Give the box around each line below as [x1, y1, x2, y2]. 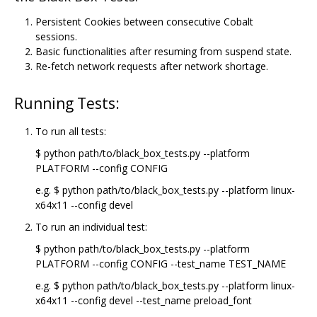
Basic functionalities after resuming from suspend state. [35, 45, 292, 59]
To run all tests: [35, 125, 106, 139]
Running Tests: [14, 93, 120, 114]
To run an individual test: [35, 220, 147, 234]
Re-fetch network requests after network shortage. [35, 59, 268, 74]
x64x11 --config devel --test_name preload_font [35, 294, 252, 308]
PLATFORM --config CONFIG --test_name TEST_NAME [35, 257, 286, 271]
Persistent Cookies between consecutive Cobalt [35, 15, 253, 29]
